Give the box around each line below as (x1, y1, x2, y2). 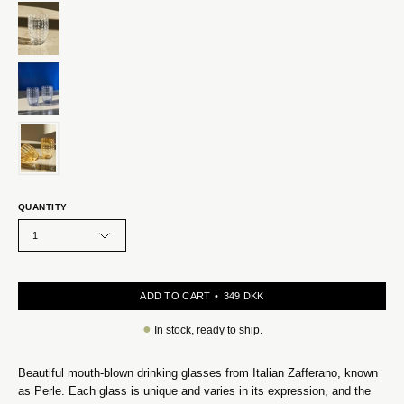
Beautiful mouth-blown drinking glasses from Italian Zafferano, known (18, 366, 378, 380)
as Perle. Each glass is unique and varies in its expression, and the (18, 384, 371, 398)
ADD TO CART (140, 290, 211, 301)
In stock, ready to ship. (151, 324, 262, 336)
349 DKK (243, 290, 264, 301)
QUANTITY (18, 201, 68, 212)
